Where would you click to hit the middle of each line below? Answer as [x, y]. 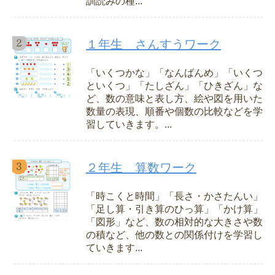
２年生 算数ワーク [141, 168]
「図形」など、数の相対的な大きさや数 [174, 222]
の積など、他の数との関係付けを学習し [174, 235]
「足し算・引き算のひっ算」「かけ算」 [174, 209]
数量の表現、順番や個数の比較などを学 [174, 112]
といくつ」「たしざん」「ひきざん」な [174, 86]
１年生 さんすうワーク [153, 45]
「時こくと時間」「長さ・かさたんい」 [174, 196]
